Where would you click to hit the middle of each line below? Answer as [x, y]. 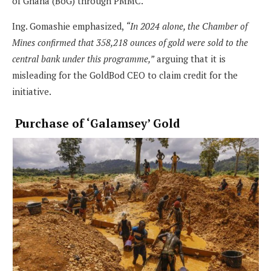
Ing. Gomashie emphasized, [69, 26]
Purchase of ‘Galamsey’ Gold [96, 123]
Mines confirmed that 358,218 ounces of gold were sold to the [130, 42]
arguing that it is [190, 58]
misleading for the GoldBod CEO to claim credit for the [125, 75]
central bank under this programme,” [83, 58]
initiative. [33, 91]
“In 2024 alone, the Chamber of [187, 26]
